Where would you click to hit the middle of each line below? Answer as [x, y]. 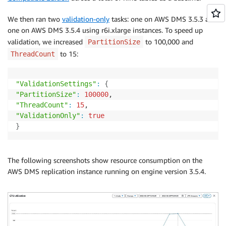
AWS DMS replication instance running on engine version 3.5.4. [107, 171]
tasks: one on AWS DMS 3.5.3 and [163, 19]
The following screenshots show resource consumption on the [105, 160]
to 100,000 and [168, 41]
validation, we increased [46, 41]
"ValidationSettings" [56, 83]
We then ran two [35, 19]
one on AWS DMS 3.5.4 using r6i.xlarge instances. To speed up [105, 30]
